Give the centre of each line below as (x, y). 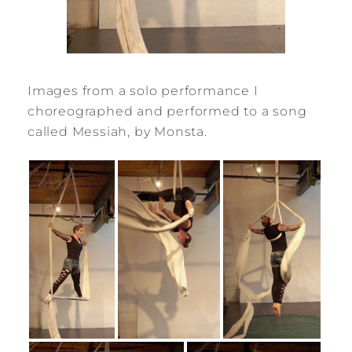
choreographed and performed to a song (167, 111)
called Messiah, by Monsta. (117, 131)
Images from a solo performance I (143, 90)
